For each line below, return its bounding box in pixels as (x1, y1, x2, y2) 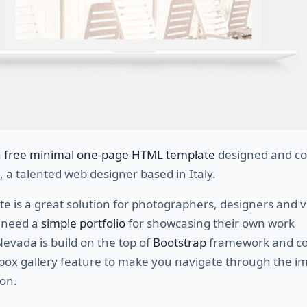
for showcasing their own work (125, 214, 295, 231)
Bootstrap (153, 234, 206, 250)
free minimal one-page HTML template (4, 146, 215, 162)
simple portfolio (41, 214, 125, 231)
